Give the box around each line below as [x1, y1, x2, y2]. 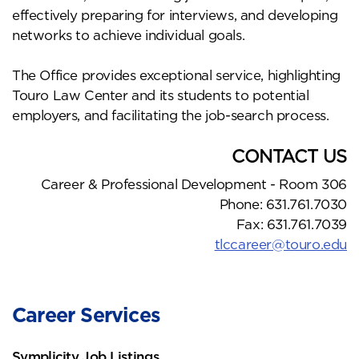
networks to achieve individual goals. [12, 27, 245, 42]
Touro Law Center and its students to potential [12, 87, 309, 103]
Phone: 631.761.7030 [219, 196, 347, 212]
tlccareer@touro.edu [214, 236, 347, 252]
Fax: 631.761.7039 [236, 216, 347, 232]
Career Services [12, 303, 160, 325]
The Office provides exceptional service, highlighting [12, 67, 341, 83]
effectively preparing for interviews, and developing [12, 7, 338, 22]
